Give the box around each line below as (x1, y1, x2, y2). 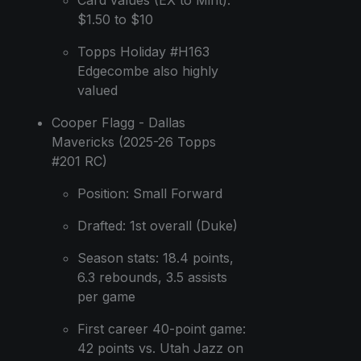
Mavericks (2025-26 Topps (52, 133, 216, 150)
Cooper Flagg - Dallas (52, 114, 185, 131)
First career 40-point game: (77, 320, 246, 337)
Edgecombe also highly (77, 62, 218, 79)
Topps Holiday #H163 (77, 43, 210, 60)
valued (77, 81, 118, 98)
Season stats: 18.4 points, (77, 249, 234, 266)
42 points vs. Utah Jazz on (77, 339, 243, 356)
